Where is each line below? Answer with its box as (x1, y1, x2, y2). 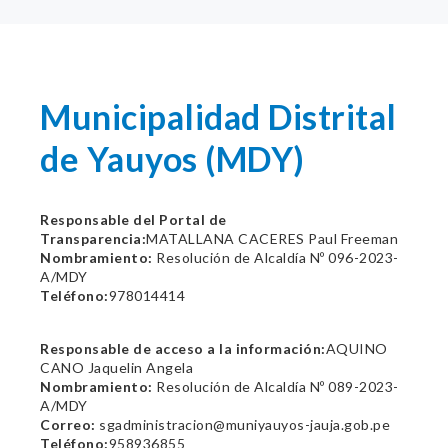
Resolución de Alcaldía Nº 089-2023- (152, 378, 399, 395)
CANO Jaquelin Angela (40, 359, 193, 376)
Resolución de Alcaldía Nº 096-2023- (152, 249, 399, 266)
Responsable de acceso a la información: (40, 340, 326, 357)
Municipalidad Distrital (40, 96, 397, 137)
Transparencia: (40, 230, 146, 247)
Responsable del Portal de (40, 211, 227, 228)
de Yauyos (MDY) (40, 138, 305, 179)
